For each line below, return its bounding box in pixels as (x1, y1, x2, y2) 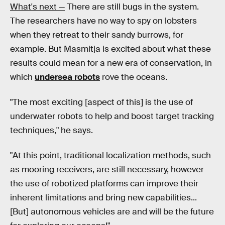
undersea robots (35, 72, 100, 83)
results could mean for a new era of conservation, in (10, 58, 212, 69)
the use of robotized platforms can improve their (10, 178, 198, 189)
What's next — (10, 2, 65, 13)
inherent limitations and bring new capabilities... (10, 192, 197, 203)
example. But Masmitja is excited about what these (10, 44, 211, 55)
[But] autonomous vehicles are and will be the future (10, 206, 214, 217)
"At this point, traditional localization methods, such (10, 150, 211, 161)
